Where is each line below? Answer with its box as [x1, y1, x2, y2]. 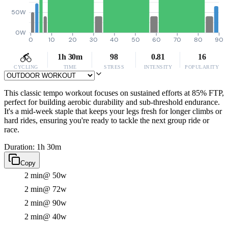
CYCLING [14, 64, 38, 70]
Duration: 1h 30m [4, 142, 61, 151]
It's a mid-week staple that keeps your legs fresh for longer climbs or [4, 107, 222, 116]
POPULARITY [185, 64, 219, 70]
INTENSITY [144, 64, 173, 70]
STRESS [104, 64, 124, 70]
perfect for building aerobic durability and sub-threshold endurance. [4, 98, 220, 106]
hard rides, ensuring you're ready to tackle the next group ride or [4, 116, 209, 125]
